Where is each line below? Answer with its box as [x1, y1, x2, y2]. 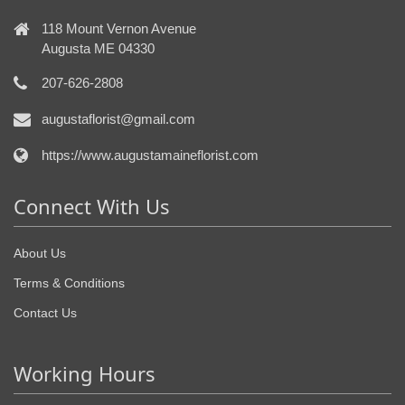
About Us [14, 246, 66, 261]
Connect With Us [14, 193, 170, 221]
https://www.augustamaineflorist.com [42, 147, 259, 164]
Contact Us [14, 306, 77, 321]
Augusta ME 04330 [42, 41, 155, 57]
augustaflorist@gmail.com [42, 111, 195, 127]
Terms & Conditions [14, 276, 125, 291]
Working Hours [14, 360, 155, 388]
